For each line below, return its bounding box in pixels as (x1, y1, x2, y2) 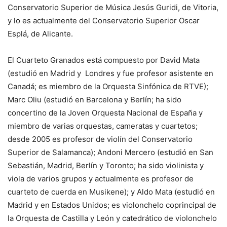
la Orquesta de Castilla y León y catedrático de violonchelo (8, 213, 217, 223)
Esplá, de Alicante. (8, 29, 73, 39)
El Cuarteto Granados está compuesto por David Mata (8, 55, 200, 65)
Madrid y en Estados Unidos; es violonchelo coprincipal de (8, 200, 216, 210)
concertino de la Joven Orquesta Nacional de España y (8, 108, 203, 118)
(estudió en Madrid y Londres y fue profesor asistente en (8, 68, 213, 78)
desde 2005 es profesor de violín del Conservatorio (8, 134, 193, 144)
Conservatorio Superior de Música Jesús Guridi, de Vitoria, (8, 3, 218, 12)
